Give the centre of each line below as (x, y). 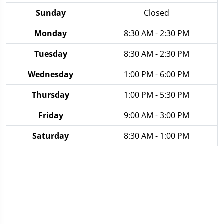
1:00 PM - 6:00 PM (156, 74)
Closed (156, 13)
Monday (51, 33)
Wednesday (51, 74)
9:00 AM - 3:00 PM (156, 115)
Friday (51, 115)
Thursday (51, 95)
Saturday (51, 136)
